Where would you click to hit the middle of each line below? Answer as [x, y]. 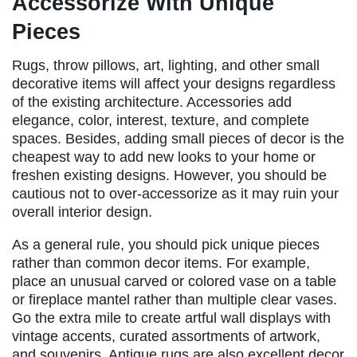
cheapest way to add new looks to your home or [164, 157]
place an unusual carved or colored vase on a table [174, 282]
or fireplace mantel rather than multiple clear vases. [175, 300]
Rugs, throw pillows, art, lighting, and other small [166, 66]
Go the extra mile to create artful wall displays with [171, 318]
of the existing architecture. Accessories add [152, 102]
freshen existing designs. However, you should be [169, 176]
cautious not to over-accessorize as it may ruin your [175, 194]
